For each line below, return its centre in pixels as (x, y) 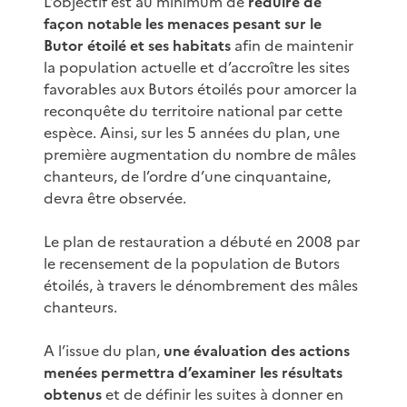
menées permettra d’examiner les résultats (193, 372)
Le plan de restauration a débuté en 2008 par (202, 241)
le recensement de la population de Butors (192, 263)
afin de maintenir (292, 45)
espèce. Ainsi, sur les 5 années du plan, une (192, 132)
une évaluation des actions (257, 350)
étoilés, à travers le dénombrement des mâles (201, 285)
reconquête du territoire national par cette (193, 110)
